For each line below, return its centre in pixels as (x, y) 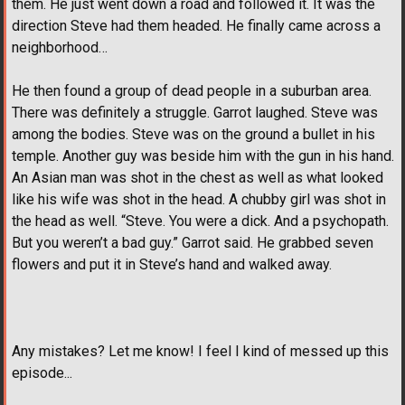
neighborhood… (60, 47)
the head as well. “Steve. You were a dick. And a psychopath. (200, 221)
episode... (42, 372)
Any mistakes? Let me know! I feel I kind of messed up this (200, 351)
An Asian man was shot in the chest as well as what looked (198, 177)
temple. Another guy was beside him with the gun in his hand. (203, 155)
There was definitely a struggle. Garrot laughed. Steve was (195, 112)
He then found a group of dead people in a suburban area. (192, 90)
